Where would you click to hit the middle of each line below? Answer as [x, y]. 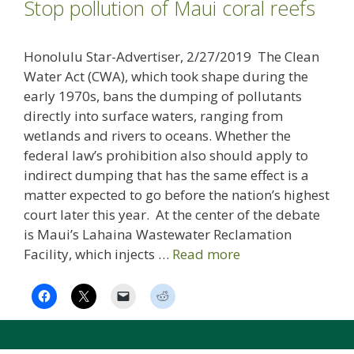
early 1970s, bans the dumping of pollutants [163, 96]
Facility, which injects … [98, 254]
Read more [206, 254]
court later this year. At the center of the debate [172, 214]
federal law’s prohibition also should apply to [166, 155]
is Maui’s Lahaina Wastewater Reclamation [158, 234]
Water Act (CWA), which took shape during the [166, 76]
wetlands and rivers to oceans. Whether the [157, 135]
